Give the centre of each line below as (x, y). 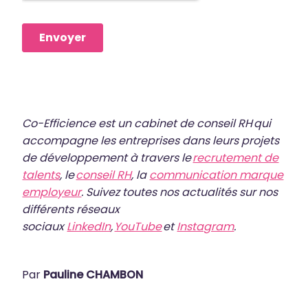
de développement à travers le (108, 158)
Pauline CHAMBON (93, 275)
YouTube (138, 227)
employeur (52, 192)
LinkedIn (89, 227)
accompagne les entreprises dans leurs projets (151, 141)
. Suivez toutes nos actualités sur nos (180, 192)
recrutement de (236, 158)
